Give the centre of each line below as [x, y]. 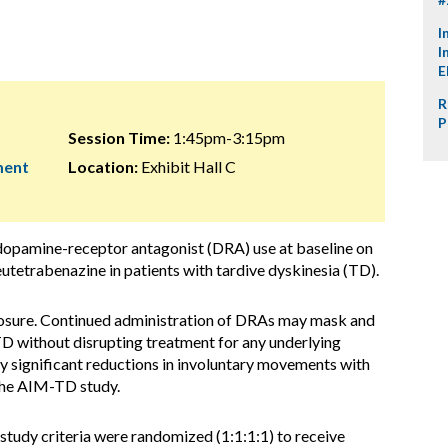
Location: [102, 166]
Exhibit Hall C [186, 166]
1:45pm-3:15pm [227, 137]
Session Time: [118, 137]
